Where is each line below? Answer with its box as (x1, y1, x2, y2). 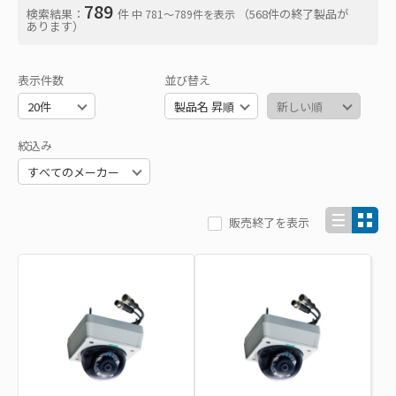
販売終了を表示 (229, 214, 309, 231)
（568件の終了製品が (238, 5, 348, 22)
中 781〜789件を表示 (132, 6, 235, 21)
